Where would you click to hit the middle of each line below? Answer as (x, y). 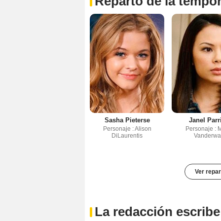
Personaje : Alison (127, 129)
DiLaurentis (127, 136)
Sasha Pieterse (127, 120)
